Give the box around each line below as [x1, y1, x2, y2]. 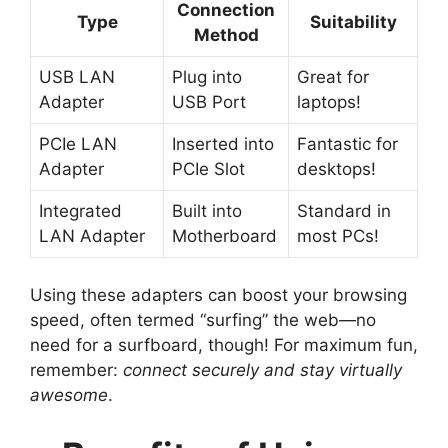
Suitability [309, 11, 397, 32]
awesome [30, 385, 108, 406]
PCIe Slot [172, 158, 245, 179]
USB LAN [39, 66, 115, 87]
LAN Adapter [39, 225, 145, 246]
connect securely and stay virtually [123, 360, 402, 381]
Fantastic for [297, 133, 398, 154]
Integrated [39, 200, 122, 221]
